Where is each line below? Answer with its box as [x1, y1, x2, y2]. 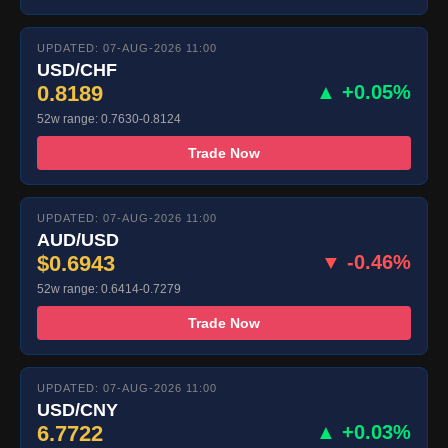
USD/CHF [37, 60, 117, 81]
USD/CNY [37, 400, 118, 421]
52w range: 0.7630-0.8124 [37, 112, 181, 127]
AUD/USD [37, 230, 119, 251]
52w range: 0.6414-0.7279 [37, 282, 181, 297]
